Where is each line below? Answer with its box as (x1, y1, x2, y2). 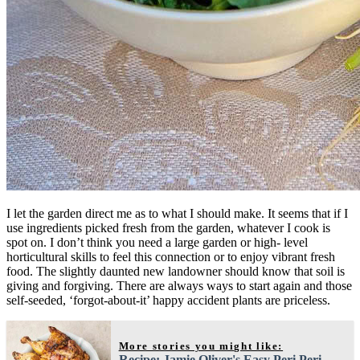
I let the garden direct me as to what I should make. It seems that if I (6, 206, 348, 220)
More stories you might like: (118, 339, 284, 352)
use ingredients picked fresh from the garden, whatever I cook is (6, 220, 330, 235)
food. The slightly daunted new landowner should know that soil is (6, 264, 345, 278)
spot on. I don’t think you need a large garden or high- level (6, 235, 308, 249)
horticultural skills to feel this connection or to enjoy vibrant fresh (6, 249, 335, 264)
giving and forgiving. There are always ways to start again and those (6, 278, 352, 292)
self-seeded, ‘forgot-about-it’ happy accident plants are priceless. (6, 292, 330, 307)
